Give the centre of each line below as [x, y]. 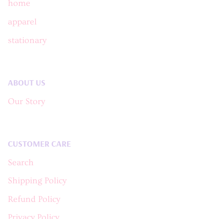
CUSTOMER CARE [39, 143]
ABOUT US [27, 82]
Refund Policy [34, 199]
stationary [27, 40]
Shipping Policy [37, 181]
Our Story [26, 101]
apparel [22, 22]
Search [21, 163]
